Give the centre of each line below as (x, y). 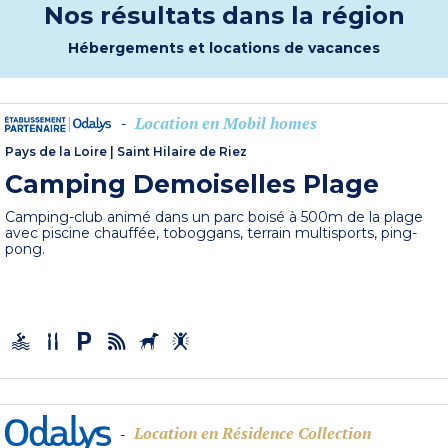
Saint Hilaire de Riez (182, 152)
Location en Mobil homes (226, 123)
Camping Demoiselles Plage (192, 184)
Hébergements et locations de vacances (224, 48)
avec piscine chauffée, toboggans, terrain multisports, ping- (211, 233)
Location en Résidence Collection (253, 433)
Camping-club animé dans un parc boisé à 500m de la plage (214, 217)
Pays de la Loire (56, 152)
